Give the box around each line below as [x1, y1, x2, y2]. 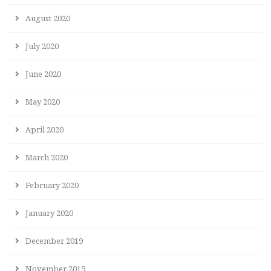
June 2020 [25, 68, 61, 79]
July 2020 [25, 40, 59, 51]
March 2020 [25, 151, 68, 163]
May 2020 [25, 96, 60, 107]
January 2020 [25, 207, 73, 218]
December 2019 [25, 235, 83, 246]
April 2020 [25, 123, 64, 135]
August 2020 [25, 12, 70, 24]
